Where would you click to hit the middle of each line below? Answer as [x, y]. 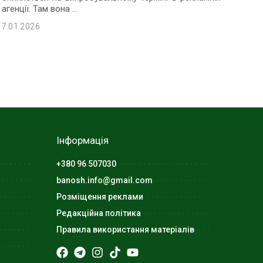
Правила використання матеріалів [125, 229]
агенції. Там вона [37, 9]
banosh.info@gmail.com [104, 180]
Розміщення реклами [100, 196]
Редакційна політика [99, 213]
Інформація [82, 140]
